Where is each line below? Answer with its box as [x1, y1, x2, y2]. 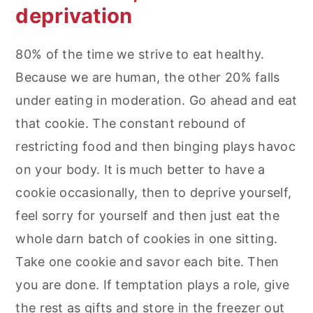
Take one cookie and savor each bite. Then [15, 254, 279, 269]
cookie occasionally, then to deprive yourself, [15, 184, 292, 200]
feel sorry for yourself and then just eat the [15, 208, 279, 223]
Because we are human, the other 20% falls [15, 69, 280, 85]
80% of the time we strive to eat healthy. [15, 46, 272, 61]
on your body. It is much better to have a [15, 161, 265, 177]
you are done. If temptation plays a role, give [15, 277, 290, 292]
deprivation [15, 3, 133, 28]
